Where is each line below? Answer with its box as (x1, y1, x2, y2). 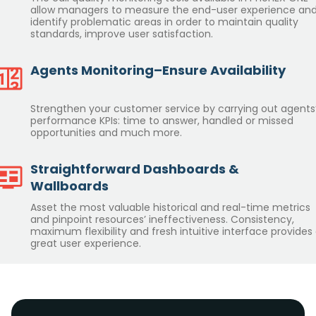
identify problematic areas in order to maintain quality (30, 14, 298, 29)
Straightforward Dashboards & (30, 160, 239, 178)
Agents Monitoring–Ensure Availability (30, 61, 286, 79)
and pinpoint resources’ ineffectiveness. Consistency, (30, 212, 294, 226)
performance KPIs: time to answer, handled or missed (30, 113, 293, 128)
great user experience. (30, 236, 141, 250)
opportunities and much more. (30, 125, 182, 140)
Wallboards (30, 177, 109, 195)
